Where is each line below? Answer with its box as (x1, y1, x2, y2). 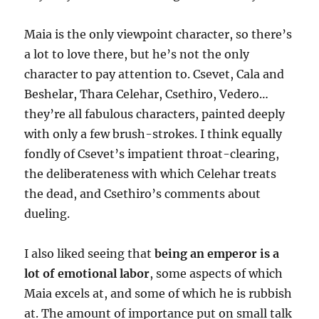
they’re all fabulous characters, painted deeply (24, 107, 286, 121)
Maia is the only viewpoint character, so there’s (24, 27, 293, 41)
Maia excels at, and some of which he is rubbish (24, 286, 293, 300)
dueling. (24, 206, 70, 221)
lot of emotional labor (24, 266, 150, 281)
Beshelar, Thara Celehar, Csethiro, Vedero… (24, 87, 269, 101)
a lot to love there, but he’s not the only (24, 47, 250, 61)
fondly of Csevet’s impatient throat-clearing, (24, 147, 280, 161)
